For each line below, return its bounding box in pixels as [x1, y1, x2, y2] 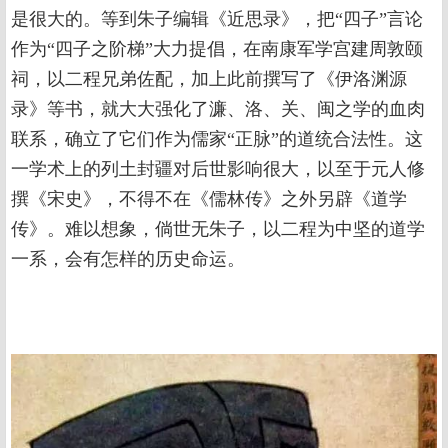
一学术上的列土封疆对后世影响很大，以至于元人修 [11, 159, 425, 180]
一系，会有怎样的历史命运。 [11, 249, 245, 270]
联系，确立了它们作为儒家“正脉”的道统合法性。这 [11, 129, 423, 150]
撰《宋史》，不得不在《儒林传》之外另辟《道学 [11, 189, 407, 210]
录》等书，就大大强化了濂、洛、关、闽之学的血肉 [11, 99, 425, 120]
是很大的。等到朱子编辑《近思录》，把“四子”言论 [11, 9, 423, 30]
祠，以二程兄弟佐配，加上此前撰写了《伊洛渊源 [11, 69, 407, 90]
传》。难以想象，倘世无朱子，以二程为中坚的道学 [11, 219, 425, 240]
